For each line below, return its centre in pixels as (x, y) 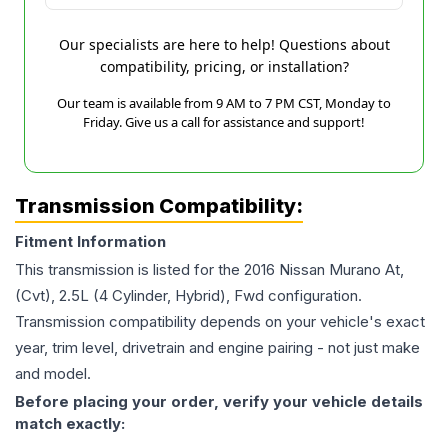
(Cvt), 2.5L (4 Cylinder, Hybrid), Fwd (139, 296)
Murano (355, 270)
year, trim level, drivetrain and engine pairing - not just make (217, 348)
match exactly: (70, 424)
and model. (53, 374)
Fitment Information (90, 242)
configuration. (313, 296)
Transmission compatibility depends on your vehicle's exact (220, 322)
